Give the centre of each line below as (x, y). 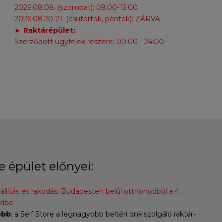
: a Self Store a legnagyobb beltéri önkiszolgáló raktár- (103, 214)
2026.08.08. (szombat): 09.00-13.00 (76, 7)
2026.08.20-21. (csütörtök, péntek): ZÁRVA (87, 19)
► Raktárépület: (45, 30)
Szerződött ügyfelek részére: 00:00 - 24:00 (89, 42)
